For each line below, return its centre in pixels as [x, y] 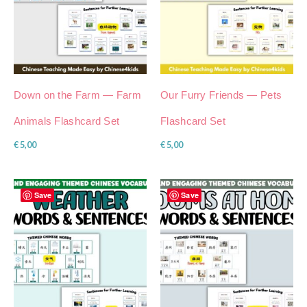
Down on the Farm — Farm [77, 95]
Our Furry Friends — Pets [221, 95]
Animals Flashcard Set [67, 121]
